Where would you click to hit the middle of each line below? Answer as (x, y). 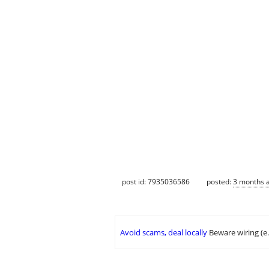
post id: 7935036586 (156, 181)
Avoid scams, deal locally (164, 233)
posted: (220, 181)
